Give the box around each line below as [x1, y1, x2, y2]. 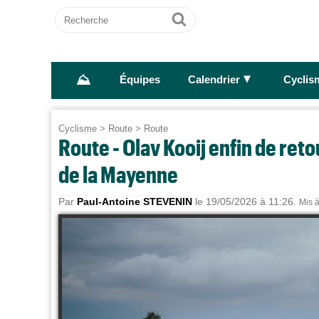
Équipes [119, 74, 160, 86]
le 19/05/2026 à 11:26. [192, 196, 299, 207]
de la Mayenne [58, 161, 178, 187]
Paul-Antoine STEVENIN [77, 196, 192, 207]
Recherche [55, 7, 110, 19]
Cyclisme [58, 123, 97, 134]
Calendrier [187, 74, 240, 86]
